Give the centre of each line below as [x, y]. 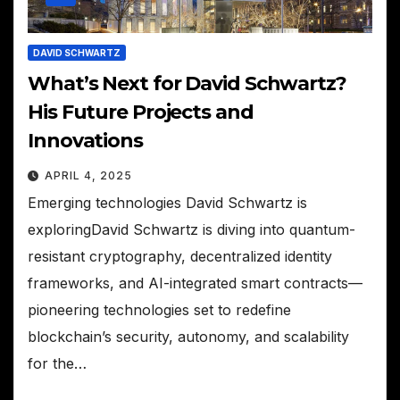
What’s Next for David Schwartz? [187, 83]
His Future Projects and [141, 112]
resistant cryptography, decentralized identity [180, 256]
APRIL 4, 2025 [88, 175]
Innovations [85, 140]
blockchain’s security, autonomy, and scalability [188, 336]
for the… [57, 363]
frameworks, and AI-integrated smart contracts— [195, 283]
